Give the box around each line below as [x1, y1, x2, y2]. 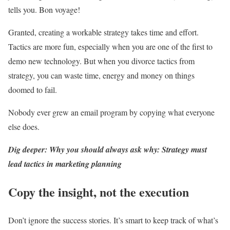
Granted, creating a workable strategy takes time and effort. [8, 27, 199, 38]
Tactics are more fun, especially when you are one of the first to [8, 41, 213, 52]
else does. [8, 121, 42, 132]
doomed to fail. [8, 84, 57, 95]
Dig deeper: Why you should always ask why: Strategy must [8, 144, 207, 156]
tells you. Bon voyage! [8, 4, 80, 15]
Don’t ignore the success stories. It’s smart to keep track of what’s [8, 215, 218, 226]
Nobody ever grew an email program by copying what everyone [8, 107, 215, 118]
